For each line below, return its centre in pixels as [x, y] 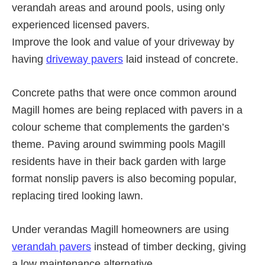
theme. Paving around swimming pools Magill [119, 144]
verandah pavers [51, 246]
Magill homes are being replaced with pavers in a [127, 110]
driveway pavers [85, 59]
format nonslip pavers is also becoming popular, [124, 178]
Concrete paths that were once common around [124, 93]
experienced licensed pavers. [81, 25]
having [29, 59]
